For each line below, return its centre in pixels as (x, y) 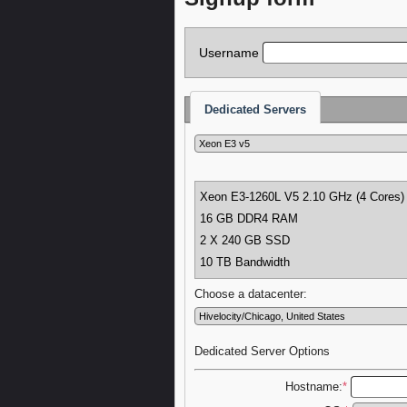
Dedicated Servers (255, 110)
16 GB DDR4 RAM (249, 219)
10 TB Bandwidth (245, 263)
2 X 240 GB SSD (245, 241)
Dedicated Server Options (262, 352)
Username (231, 52)
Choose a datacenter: (251, 295)
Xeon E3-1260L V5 (249, 198)
